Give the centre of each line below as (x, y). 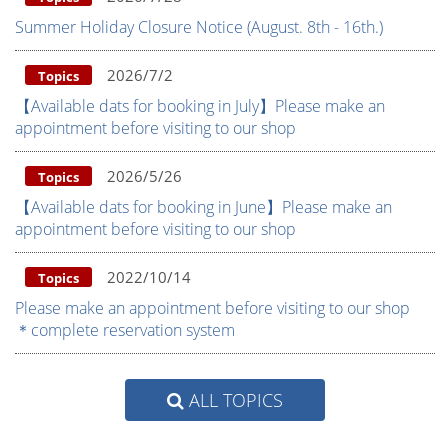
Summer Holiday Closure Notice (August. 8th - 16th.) (199, 27)
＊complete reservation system (125, 330)
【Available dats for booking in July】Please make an (200, 106)
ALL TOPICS (233, 400)
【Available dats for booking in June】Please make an (203, 207)
